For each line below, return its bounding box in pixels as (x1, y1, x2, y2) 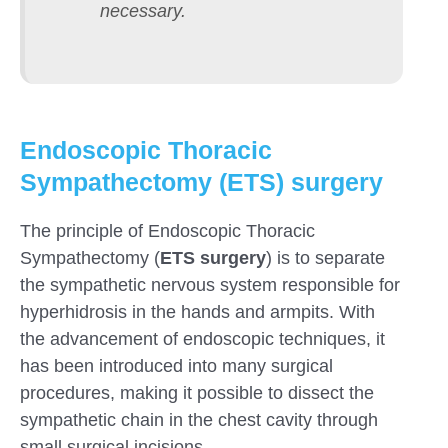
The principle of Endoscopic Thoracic (20, 221, 315, 242)
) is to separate (266, 248, 385, 269)
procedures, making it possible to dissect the (20, 383, 374, 404)
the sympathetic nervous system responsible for (20, 275, 400, 296)
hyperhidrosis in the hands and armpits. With (20, 302, 375, 323)
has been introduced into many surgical (20, 356, 333, 377)
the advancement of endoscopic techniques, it (20, 329, 385, 350)
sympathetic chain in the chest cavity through (20, 410, 378, 431)
